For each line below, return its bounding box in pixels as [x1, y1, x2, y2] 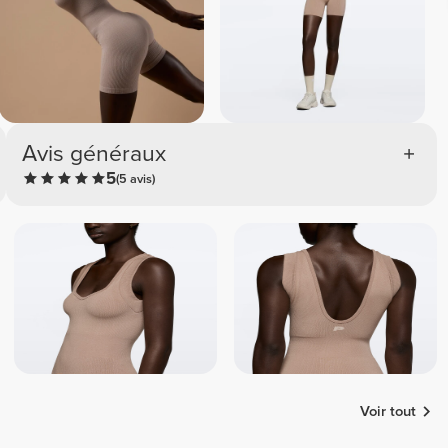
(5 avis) [116, 170, 156, 187]
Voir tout [360, 402, 417, 420]
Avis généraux [22, 139, 167, 168]
